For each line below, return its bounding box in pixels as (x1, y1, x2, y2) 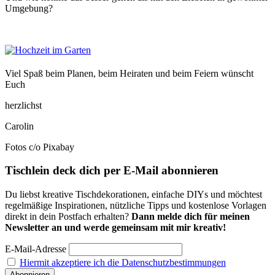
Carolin (5, 120, 34, 131)
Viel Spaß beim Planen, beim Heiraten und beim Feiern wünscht (5, 68, 254, 79)
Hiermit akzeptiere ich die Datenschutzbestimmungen (20, 257, 226, 268)
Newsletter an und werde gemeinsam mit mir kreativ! (5, 222, 226, 233)
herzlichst (5, 99, 42, 110)
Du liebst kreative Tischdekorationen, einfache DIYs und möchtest (5, 189, 262, 200)
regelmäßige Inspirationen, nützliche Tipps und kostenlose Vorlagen (5, 200, 266, 211)
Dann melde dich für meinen (131, 211, 250, 222)
